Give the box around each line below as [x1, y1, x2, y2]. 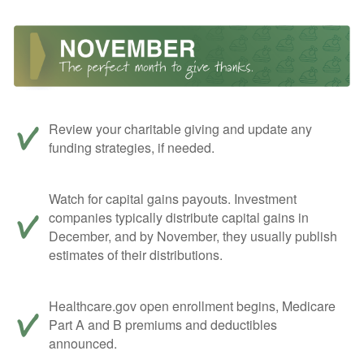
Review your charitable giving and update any [49, 119, 312, 138]
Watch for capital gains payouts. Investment [49, 188, 297, 208]
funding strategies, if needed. [49, 137, 214, 157]
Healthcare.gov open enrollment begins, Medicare [49, 296, 336, 315]
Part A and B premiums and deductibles [49, 314, 277, 334]
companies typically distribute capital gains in [49, 207, 309, 227]
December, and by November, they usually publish [49, 226, 337, 245]
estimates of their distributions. [49, 245, 223, 264]
